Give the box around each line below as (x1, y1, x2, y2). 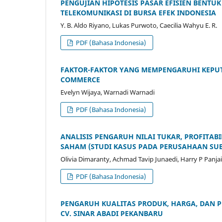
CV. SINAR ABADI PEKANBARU (60, 209, 163, 219)
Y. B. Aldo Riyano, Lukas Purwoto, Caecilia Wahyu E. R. (60, 21, 217, 30)
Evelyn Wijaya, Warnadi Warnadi (60, 88, 155, 97)
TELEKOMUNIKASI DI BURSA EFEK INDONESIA (60, 8, 216, 18)
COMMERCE (60, 75, 100, 85)
